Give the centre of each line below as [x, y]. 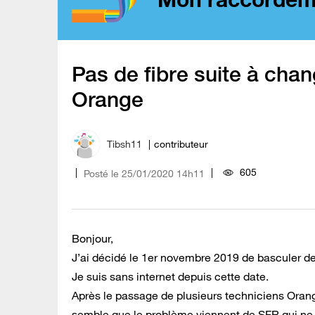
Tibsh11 [124, 144]
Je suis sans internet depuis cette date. [170, 276]
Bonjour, [94, 238]
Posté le [101, 173]
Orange [108, 99]
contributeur [181, 144]
